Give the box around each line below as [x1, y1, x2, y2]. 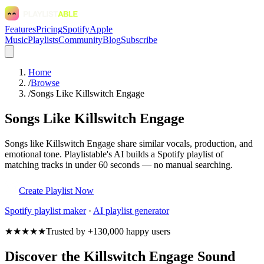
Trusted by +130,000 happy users [46, 226, 170, 236]
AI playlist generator [93, 205, 169, 216]
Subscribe [121, 35, 157, 45]
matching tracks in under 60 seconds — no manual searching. [5, 159, 233, 170]
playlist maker [32, 205, 86, 216]
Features [5, 24, 36, 34]
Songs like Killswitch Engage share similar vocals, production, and [5, 138, 253, 148]
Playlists [28, 35, 58, 45]
